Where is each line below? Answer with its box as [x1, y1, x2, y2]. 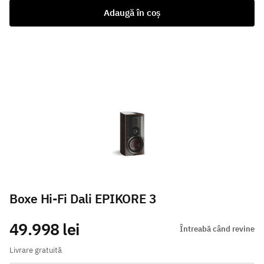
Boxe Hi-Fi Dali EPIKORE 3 [9, 191, 157, 207]
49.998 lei [9, 219, 80, 240]
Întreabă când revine [180, 223, 255, 234]
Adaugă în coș [104, 6, 160, 18]
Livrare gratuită [9, 245, 62, 256]
